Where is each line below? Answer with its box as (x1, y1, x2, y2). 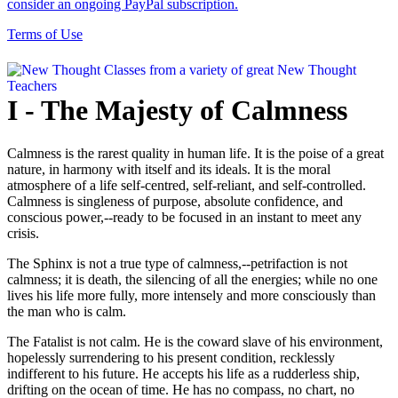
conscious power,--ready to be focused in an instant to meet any (7, 209, 362, 225)
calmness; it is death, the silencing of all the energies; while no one (7, 271, 378, 287)
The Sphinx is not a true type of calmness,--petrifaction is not (7, 255, 347, 271)
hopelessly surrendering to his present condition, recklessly (7, 349, 335, 365)
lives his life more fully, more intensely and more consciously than (7, 287, 376, 303)
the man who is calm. (7, 303, 126, 319)
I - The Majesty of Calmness (7, 93, 347, 126)
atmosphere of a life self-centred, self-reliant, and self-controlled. (7, 177, 366, 193)
